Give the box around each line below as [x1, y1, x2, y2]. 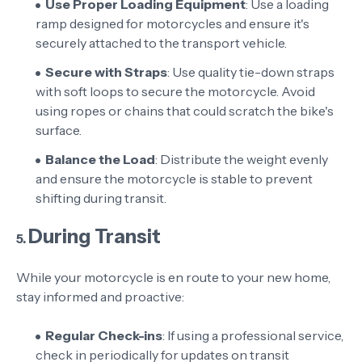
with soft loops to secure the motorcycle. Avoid [36, 83, 315, 99]
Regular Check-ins [45, 327, 162, 343]
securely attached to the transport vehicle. [36, 35, 287, 51]
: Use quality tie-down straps [167, 64, 335, 80]
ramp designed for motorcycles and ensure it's [36, 15, 309, 32]
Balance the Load [45, 151, 155, 167]
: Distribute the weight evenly [155, 151, 328, 167]
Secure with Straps [45, 64, 167, 80]
